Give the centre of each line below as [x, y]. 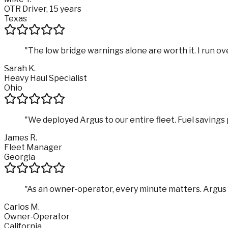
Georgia [20, 157]
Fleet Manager [33, 147]
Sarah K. [20, 68]
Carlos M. [22, 207]
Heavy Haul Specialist [46, 78]
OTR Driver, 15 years [43, 9]
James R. [21, 137]
